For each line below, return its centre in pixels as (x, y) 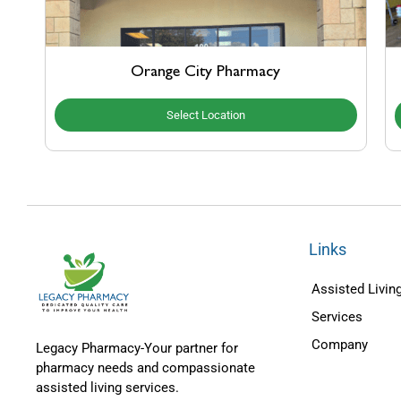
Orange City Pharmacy (206, 73)
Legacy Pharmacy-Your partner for (137, 349)
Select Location (205, 115)
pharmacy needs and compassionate (145, 368)
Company (340, 344)
